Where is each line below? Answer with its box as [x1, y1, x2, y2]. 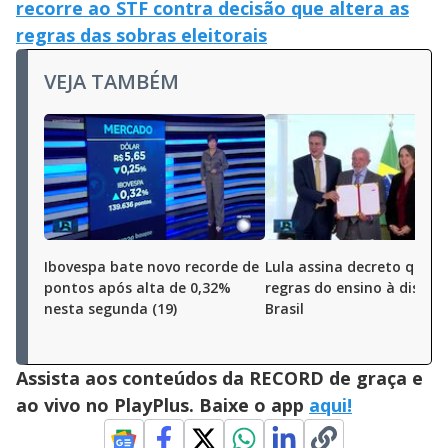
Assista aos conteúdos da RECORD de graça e [16, 366, 423, 391]
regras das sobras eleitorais [16, 23, 267, 48]
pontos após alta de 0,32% [44, 278, 231, 298]
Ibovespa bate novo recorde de [44, 257, 259, 277]
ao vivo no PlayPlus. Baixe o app [16, 393, 309, 418]
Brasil [265, 299, 304, 319]
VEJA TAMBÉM [44, 68, 179, 96]
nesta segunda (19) [44, 299, 177, 319]
